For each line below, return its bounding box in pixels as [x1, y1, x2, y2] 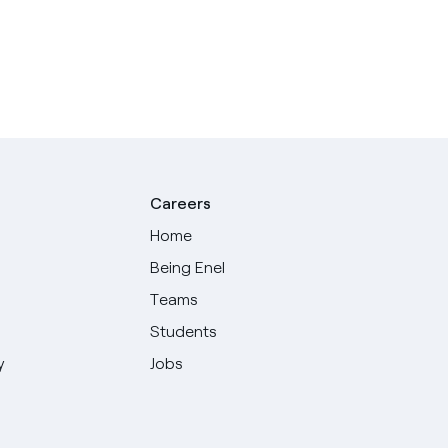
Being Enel [150, 258, 226, 277]
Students [150, 322, 218, 341]
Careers [150, 194, 212, 213]
